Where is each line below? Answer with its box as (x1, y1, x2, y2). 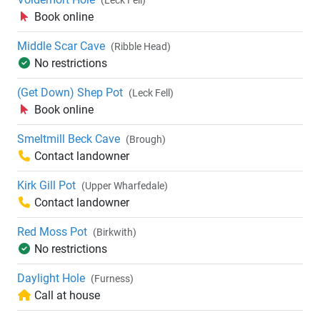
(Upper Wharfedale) (81, 180, 168, 192)
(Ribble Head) (111, 41, 171, 53)
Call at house (34, 289, 100, 303)
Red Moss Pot (17, 225, 87, 239)
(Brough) (126, 134, 166, 146)
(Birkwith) (93, 226, 136, 239)
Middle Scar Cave (17, 39, 105, 54)
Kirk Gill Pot (17, 179, 76, 193)
